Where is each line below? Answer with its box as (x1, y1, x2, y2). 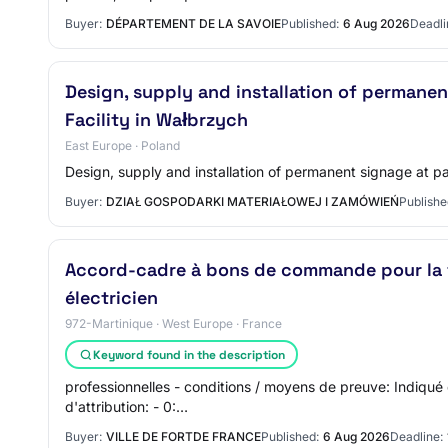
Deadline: (390, 429, 443, 444)
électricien (65, 286, 158, 309)
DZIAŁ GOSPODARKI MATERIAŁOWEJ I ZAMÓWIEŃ (106, 194, 399, 209)
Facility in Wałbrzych (65, 108, 248, 131)
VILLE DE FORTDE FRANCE (106, 429, 261, 444)
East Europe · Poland (65, 138, 180, 153)
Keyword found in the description (92, 346, 285, 363)
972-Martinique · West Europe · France (65, 316, 282, 331)
